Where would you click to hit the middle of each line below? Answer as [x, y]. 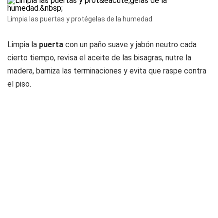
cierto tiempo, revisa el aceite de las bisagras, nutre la [99, 58]
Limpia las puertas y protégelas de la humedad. [81, 19]
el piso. [19, 84]
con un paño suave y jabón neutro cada [130, 45]
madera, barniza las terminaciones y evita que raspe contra [107, 71]
